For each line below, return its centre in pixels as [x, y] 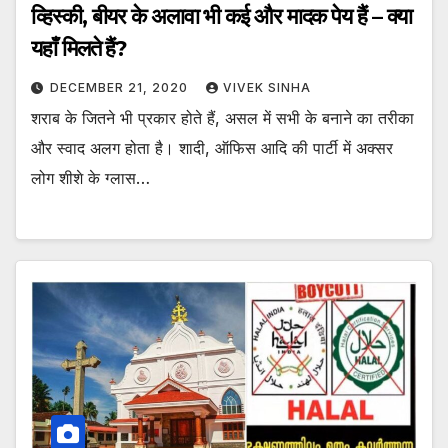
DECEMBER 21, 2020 [121, 88]
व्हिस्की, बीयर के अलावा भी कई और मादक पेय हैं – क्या [222, 17]
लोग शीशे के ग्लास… [90, 178]
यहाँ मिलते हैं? [79, 49]
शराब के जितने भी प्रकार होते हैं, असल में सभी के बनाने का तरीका [222, 118]
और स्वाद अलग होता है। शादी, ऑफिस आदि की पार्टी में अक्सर [212, 148]
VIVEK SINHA [267, 88]
